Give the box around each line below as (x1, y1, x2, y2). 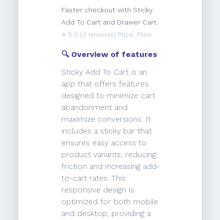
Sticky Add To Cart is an (61, 67, 148, 77)
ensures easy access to (61, 138, 147, 148)
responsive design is (61, 185, 135, 195)
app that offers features (61, 79, 149, 89)
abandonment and (61, 103, 128, 112)
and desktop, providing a (61, 209, 151, 219)
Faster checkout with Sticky (61, 6, 153, 14)
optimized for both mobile (61, 197, 159, 207)
